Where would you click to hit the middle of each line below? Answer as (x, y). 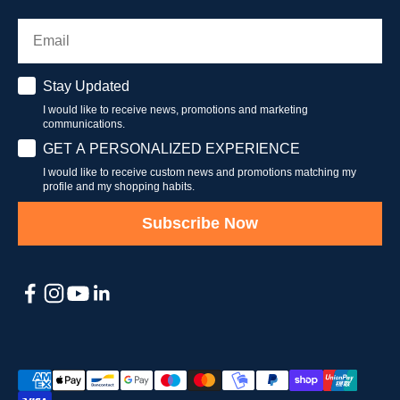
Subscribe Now (200, 224)
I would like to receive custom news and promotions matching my (200, 172)
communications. (84, 124)
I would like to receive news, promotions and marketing (175, 109)
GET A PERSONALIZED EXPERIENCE (171, 148)
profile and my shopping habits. (119, 186)
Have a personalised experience (125, 146)
